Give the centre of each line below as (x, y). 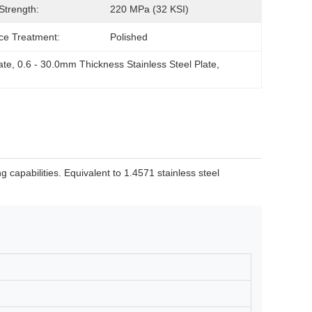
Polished (129, 37)
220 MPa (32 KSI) (149, 9)
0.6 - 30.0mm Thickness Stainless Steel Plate (117, 64)
